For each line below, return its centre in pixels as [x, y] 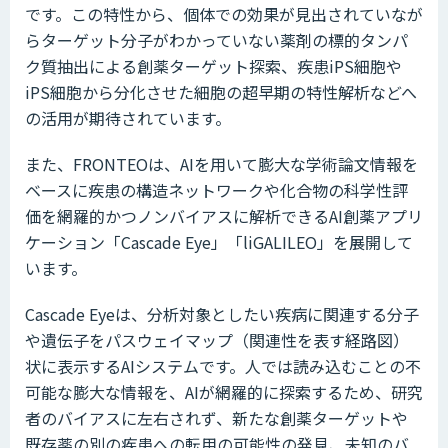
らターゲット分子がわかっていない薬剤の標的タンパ [216, 40]
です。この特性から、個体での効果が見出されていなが [224, 14]
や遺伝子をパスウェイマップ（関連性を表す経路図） [217, 340]
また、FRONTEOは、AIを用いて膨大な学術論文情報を [221, 164]
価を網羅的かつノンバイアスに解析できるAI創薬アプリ [224, 216]
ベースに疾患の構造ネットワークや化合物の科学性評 [216, 190]
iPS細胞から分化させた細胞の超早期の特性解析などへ [221, 92]
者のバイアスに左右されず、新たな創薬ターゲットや [216, 418]
